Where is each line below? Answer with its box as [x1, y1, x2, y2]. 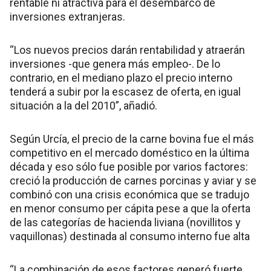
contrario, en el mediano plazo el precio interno [10, 71, 232, 84]
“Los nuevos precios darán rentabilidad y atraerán [10, 43, 245, 56]
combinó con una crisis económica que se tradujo [10, 188, 249, 201]
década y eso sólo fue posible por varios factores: [10, 160, 248, 173]
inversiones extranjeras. [10, 10, 125, 23]
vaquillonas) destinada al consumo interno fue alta [10, 229, 250, 243]
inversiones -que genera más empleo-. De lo [10, 57, 220, 70]
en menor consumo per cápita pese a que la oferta [10, 201, 250, 215]
